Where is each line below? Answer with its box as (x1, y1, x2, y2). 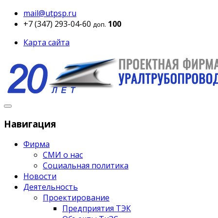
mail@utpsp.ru (23, 8, 76, 18)
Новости (23, 171, 56, 182)
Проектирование (43, 192, 109, 203)
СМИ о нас (43, 149, 83, 161)
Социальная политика (43, 160, 128, 171)
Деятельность (23, 182, 78, 193)
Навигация (4, 117, 56, 130)
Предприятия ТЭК (62, 203, 131, 214)
